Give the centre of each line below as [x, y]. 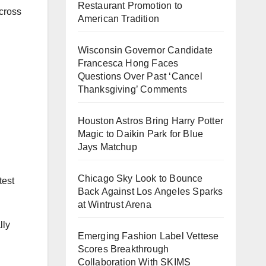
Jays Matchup [107, 147]
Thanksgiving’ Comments [132, 89]
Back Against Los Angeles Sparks [150, 191]
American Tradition [118, 19]
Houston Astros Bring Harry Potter [151, 121]
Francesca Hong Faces [128, 63]
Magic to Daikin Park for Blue [140, 134]
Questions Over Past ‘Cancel [140, 76]
